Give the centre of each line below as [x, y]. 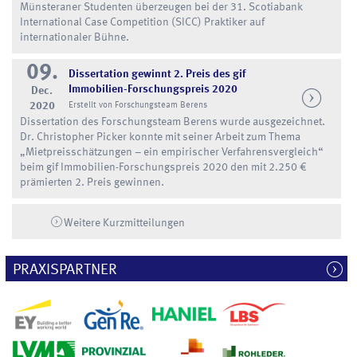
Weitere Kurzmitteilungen [124, 223]
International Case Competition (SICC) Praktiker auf [143, 22]
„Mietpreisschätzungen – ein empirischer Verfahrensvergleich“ [172, 152]
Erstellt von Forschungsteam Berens [137, 105]
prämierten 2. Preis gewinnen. [92, 182]
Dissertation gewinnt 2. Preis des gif [157, 74]
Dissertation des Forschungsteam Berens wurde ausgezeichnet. [173, 122]
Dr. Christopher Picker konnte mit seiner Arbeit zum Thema [161, 137]
